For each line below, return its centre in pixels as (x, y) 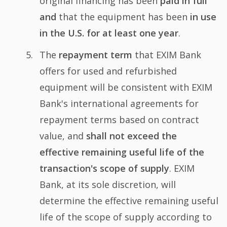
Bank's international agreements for (119, 104)
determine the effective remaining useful (129, 201)
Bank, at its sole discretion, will (107, 185)
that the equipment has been (123, 16)
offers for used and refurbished (108, 71)
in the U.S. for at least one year (109, 33)
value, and (63, 136)
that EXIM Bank (166, 55)
